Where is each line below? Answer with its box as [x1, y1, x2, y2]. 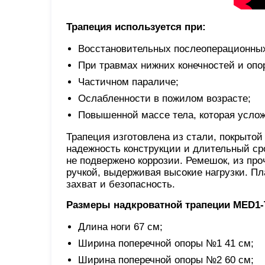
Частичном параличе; [78, 76, 179, 88]
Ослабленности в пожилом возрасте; [78, 92, 251, 104]
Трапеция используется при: [66, 21, 206, 33]
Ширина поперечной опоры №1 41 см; [78, 237, 254, 249]
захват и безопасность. [66, 178, 175, 190]
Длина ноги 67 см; [78, 221, 163, 232]
